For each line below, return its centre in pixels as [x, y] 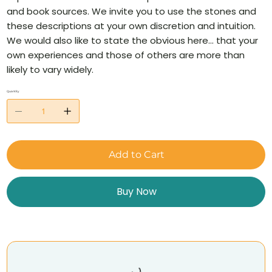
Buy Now [137, 192]
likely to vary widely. [50, 70]
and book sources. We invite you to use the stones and [132, 12]
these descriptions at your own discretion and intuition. [131, 26]
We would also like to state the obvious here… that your [133, 41]
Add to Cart [137, 155]
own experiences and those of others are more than [126, 55]
